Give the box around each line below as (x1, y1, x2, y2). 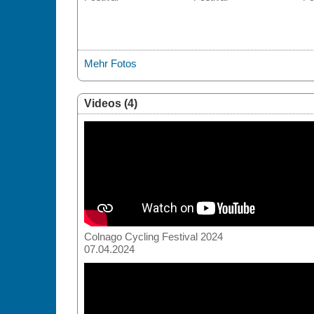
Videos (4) (83, 97, 137, 109)
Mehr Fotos (83, 57, 137, 69)
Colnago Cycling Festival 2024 (83, 230, 223, 243)
